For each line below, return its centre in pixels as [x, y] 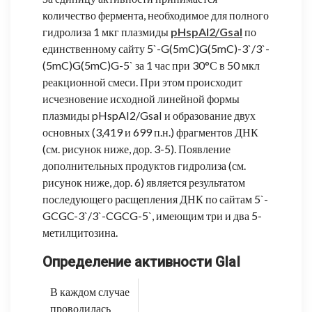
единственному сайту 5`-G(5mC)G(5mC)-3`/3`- [156, 48]
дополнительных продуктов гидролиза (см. [144, 165]
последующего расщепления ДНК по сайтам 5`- [155, 198]
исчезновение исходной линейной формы [141, 98]
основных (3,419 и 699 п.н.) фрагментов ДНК [150, 132]
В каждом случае [90, 291]
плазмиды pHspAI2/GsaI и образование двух [149, 115]
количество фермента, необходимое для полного [156, 15]
